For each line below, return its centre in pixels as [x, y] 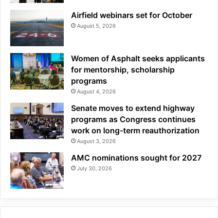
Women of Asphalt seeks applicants [138, 59]
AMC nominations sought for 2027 [136, 158]
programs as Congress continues [133, 119]
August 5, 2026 [96, 26]
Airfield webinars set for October [132, 15]
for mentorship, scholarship [123, 70]
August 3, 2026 [96, 141]
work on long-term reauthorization [135, 131]
